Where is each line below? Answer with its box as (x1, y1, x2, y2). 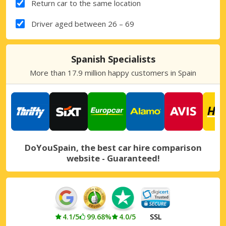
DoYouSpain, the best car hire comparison (24, 141, 202, 153)
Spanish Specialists (71, 52, 155, 65)
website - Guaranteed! (66, 152, 160, 164)
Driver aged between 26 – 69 (31, 18, 134, 29)
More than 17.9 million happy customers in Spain (30, 67, 196, 78)
